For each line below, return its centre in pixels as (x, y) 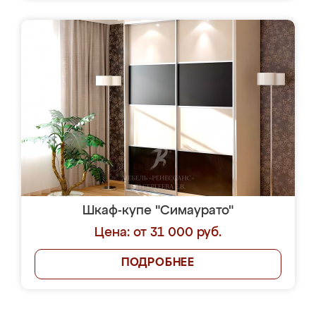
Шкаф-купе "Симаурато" (158, 211)
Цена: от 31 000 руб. (158, 233)
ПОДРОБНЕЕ (158, 263)
